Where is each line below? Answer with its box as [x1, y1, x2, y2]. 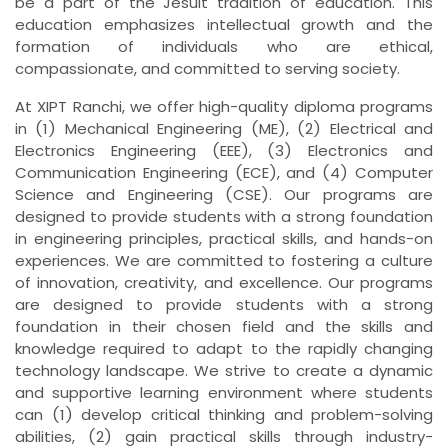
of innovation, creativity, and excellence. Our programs [15, 272, 433, 294]
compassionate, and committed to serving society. [15, 58, 400, 80]
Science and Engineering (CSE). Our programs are [15, 184, 433, 206]
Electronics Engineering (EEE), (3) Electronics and [15, 140, 433, 162]
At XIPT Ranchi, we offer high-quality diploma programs [15, 96, 433, 118]
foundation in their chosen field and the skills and [15, 316, 433, 338]
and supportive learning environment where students [15, 382, 433, 404]
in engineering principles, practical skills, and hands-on [15, 228, 433, 250]
